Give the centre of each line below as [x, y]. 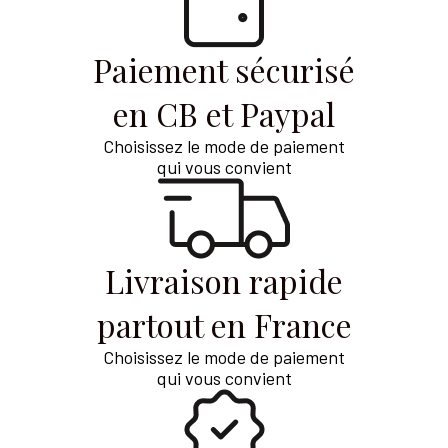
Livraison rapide [224, 280]
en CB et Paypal [224, 113]
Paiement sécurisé [224, 69]
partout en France [224, 324]
